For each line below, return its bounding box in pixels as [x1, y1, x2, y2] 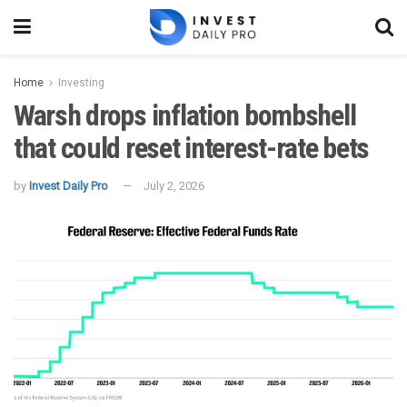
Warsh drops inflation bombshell [14, 98, 356, 133]
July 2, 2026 [144, 178, 204, 193]
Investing [58, 76, 104, 89]
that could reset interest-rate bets [14, 131, 370, 165]
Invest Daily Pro [29, 178, 108, 193]
